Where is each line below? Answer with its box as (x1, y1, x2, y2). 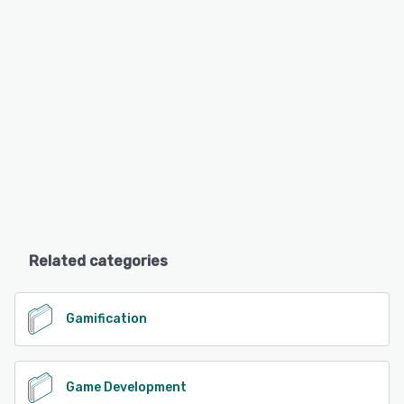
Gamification (66, 310, 147, 326)
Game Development (66, 379, 187, 395)
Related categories (29, 252, 168, 271)
